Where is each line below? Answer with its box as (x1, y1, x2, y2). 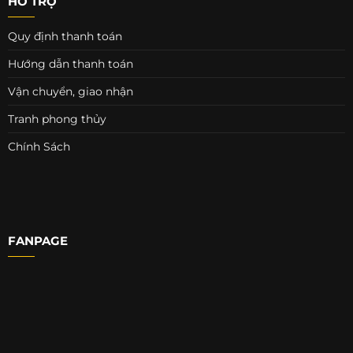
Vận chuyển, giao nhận (7, 84, 133, 99)
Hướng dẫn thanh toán (7, 57, 133, 72)
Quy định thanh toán (7, 29, 122, 44)
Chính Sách (7, 139, 70, 154)
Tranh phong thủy (7, 112, 106, 127)
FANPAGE (7, 233, 68, 249)
